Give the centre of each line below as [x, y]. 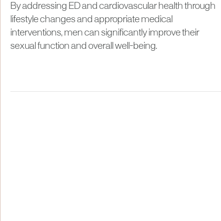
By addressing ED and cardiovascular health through [113, 6]
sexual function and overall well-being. [84, 46]
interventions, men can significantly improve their [105, 33]
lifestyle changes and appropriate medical [92, 19]
